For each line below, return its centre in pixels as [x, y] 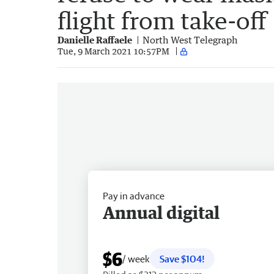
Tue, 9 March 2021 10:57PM [113, 51]
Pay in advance [134, 195]
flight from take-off [162, 20]
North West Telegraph [190, 39]
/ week [136, 258]
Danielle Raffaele [95, 39]
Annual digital [161, 212]
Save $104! [182, 258]
